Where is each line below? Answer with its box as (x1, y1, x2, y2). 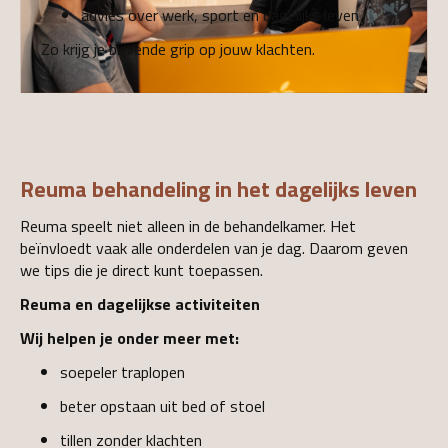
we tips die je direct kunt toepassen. (20, 257, 263, 282)
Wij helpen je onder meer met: (20, 325, 239, 350)
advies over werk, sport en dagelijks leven (81, 2, 359, 27)
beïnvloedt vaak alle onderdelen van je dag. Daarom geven (20, 235, 408, 260)
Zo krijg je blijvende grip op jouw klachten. (41, 36, 315, 61)
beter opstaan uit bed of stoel (60, 393, 265, 418)
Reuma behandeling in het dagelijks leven (20, 171, 417, 206)
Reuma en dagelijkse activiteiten (20, 291, 260, 316)
